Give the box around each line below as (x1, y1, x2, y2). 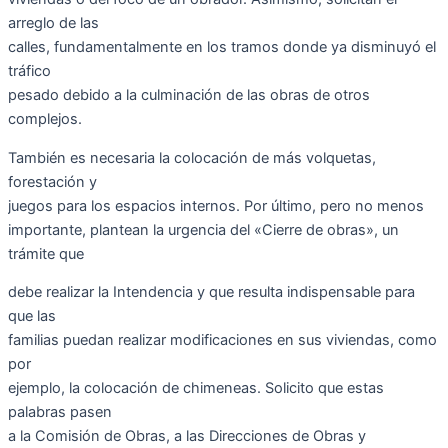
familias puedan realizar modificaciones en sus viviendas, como (8, 331, 437, 350)
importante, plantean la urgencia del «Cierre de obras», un (8, 220, 399, 239)
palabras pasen (8, 403, 112, 422)
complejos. (8, 110, 82, 129)
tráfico (8, 62, 51, 81)
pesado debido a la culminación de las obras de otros (8, 86, 370, 105)
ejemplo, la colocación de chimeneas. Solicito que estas (8, 379, 384, 398)
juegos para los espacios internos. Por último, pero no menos (8, 196, 424, 215)
